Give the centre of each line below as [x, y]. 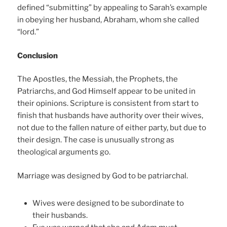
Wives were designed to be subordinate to [108, 203]
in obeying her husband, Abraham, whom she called [108, 20]
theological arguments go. [64, 152]
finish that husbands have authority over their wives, [110, 116]
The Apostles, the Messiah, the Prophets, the [98, 79]
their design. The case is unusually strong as [96, 140]
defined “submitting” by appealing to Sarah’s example [112, 8]
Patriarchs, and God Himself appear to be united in [107, 91]
